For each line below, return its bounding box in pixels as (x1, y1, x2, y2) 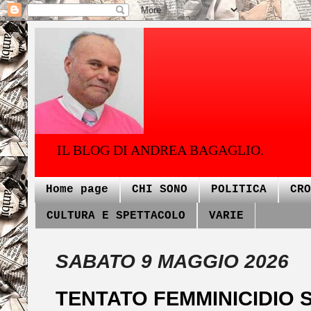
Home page (46, 183, 108, 196)
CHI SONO (132, 183, 187, 196)
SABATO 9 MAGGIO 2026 (56, 250, 289, 273)
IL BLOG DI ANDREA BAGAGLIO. (57, 142, 264, 158)
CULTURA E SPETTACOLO (47, 209, 185, 222)
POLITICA (211, 183, 267, 196)
